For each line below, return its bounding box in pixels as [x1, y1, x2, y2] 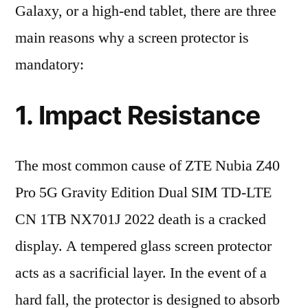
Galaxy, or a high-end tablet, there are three [15, 1, 276, 21]
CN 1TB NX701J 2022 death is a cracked [15, 210, 266, 229]
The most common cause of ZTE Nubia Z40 [15, 156, 280, 175]
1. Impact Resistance [15, 100, 261, 131]
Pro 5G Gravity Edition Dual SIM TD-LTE [15, 183, 272, 202]
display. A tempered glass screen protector [15, 236, 272, 256]
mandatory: [15, 55, 84, 74]
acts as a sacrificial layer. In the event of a [15, 263, 267, 283]
